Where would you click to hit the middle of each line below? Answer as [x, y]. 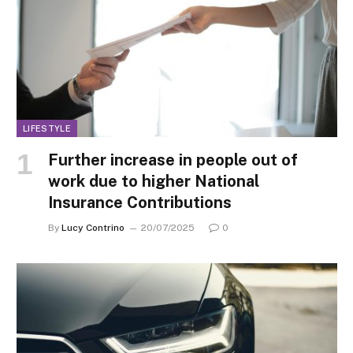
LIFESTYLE [47, 129]
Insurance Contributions [140, 203]
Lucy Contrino [93, 228]
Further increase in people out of [173, 160]
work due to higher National [154, 182]
